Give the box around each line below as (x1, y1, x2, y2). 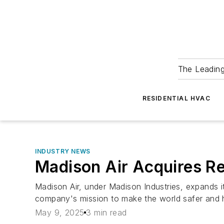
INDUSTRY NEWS (35, 147, 90, 155)
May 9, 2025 (35, 207, 84, 218)
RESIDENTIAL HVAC (142, 94, 210, 102)
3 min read (86, 207, 127, 218)
